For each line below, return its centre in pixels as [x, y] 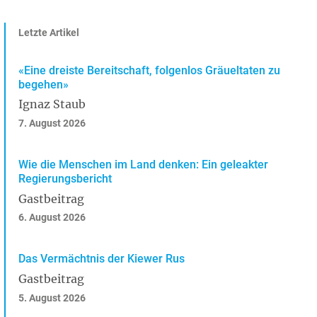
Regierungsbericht [65, 178]
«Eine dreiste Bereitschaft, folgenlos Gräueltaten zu [149, 70]
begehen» [44, 84]
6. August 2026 [52, 218]
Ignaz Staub [52, 104]
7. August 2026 [52, 123]
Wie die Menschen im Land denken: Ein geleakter [143, 164]
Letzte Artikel [49, 33]
